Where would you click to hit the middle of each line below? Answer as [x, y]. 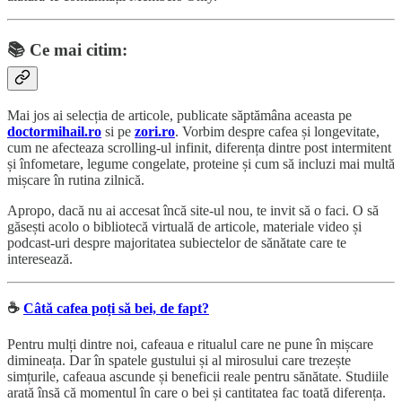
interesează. [40, 258]
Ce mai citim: [79, 49]
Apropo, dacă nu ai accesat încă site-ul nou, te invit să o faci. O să [193, 210]
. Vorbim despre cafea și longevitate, [277, 131]
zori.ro [155, 131]
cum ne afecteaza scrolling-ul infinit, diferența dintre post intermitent [199, 147]
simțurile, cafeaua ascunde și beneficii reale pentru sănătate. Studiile [198, 376]
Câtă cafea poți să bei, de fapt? [116, 308]
